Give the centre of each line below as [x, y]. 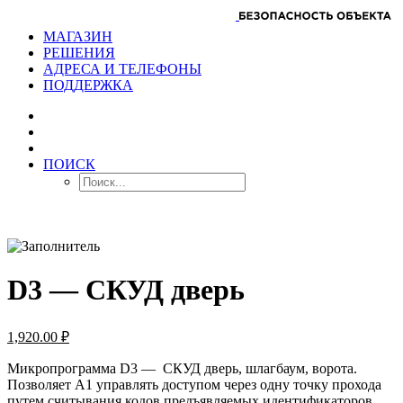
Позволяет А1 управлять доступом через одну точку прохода [194, 384]
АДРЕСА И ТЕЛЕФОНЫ [122, 69]
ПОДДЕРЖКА [88, 85]
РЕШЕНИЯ [79, 53]
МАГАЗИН [78, 36]
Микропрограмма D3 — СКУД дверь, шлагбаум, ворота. [182, 368]
